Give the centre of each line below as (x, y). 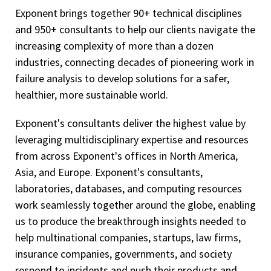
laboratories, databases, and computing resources (129, 189)
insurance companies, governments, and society (123, 254)
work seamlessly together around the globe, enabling (135, 205)
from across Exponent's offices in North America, (126, 156)
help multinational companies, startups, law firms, (128, 238)
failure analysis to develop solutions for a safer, (122, 79)
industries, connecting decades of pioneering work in (135, 62)
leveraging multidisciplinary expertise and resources (132, 140)
